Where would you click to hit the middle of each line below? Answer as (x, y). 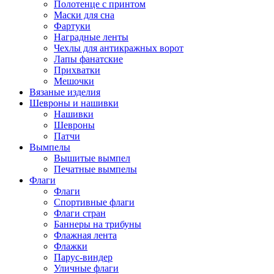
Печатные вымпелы (95, 169)
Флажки (71, 246)
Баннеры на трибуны (98, 224)
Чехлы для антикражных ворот (119, 48)
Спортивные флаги (94, 202)
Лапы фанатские (88, 59)
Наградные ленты (91, 37)
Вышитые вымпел (92, 158)
